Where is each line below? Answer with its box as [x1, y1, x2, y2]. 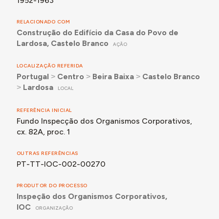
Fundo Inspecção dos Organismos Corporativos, [16, 116, 192, 126]
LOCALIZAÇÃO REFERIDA [16, 63, 83, 69]
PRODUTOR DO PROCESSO [16, 182, 88, 189]
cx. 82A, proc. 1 [16, 127, 70, 136]
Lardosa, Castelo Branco [16, 39, 109, 48]
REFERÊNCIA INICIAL [16, 107, 72, 113]
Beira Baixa [92, 72, 134, 82]
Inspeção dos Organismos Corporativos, [16, 191, 167, 201]
